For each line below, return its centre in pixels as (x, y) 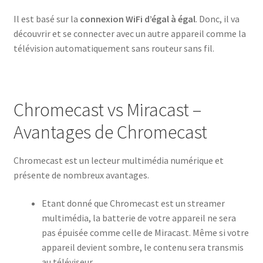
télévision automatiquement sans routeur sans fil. (114, 48)
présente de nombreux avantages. (81, 175)
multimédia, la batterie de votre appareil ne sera (139, 218)
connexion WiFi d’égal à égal (137, 18)
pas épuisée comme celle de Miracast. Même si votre (145, 233)
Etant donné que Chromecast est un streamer (133, 203)
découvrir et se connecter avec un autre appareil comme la (129, 33)
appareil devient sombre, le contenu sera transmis (142, 247)
